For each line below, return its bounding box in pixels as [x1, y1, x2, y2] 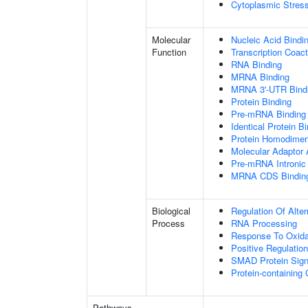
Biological [152, 204, 190, 217]
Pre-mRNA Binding [231, 107, 306, 120]
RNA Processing [231, 217, 297, 230]
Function [152, 45, 186, 58]
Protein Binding [231, 95, 291, 108]
